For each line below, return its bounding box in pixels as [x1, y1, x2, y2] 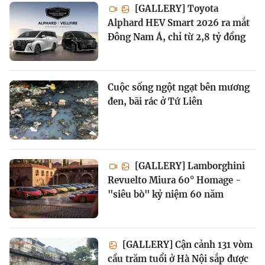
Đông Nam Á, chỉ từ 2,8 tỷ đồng [108, 31, 245, 43]
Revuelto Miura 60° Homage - [108, 174, 241, 186]
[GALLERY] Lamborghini [132, 160, 245, 172]
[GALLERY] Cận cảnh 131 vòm [120, 238, 253, 250]
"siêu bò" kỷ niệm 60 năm [108, 188, 224, 200]
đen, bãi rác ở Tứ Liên [108, 95, 202, 107]
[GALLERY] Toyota [132, 2, 218, 14]
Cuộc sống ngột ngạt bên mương [108, 81, 250, 93]
